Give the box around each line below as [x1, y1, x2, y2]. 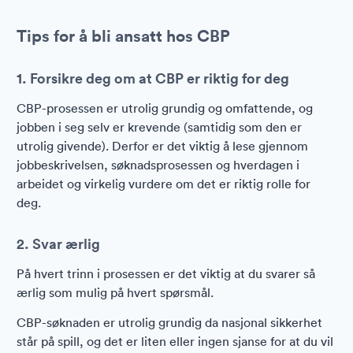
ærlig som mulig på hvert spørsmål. [17, 284, 214, 300]
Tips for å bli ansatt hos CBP [17, 24, 230, 46]
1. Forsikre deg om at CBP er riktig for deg [17, 69, 289, 87]
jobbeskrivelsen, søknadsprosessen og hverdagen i [17, 157, 299, 173]
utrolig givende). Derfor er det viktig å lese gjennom [17, 138, 308, 154]
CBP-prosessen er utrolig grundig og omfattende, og [17, 100, 313, 116]
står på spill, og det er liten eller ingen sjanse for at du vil [17, 333, 333, 349]
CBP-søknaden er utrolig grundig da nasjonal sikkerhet [17, 314, 322, 330]
